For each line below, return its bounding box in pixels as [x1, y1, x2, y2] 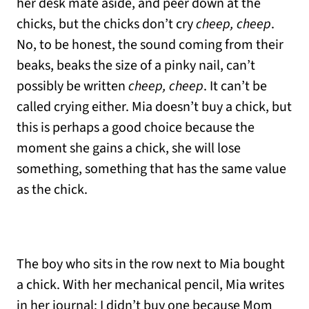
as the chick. [17, 180, 88, 200]
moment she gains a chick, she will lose [17, 139, 241, 159]
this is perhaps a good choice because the [17, 118, 255, 138]
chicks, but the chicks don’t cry [17, 14, 196, 34]
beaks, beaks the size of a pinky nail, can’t [17, 56, 255, 76]
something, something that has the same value [17, 159, 286, 179]
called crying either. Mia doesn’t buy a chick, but [17, 97, 292, 117]
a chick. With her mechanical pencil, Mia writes [17, 275, 284, 295]
